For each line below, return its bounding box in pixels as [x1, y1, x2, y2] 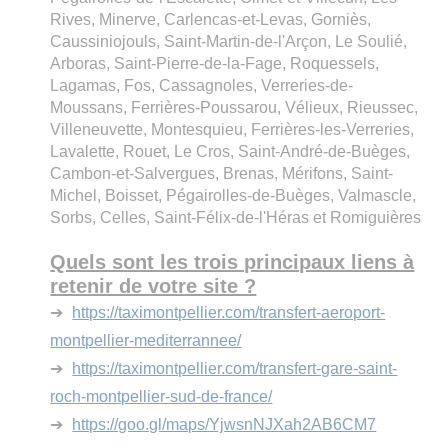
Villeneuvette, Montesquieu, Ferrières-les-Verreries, [50, 120, 415, 138]
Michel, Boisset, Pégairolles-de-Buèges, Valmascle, [50, 186, 417, 204]
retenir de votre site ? [50, 274, 257, 297]
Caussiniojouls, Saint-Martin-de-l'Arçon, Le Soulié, [50, 32, 408, 50]
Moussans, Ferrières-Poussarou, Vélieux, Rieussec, [50, 98, 419, 116]
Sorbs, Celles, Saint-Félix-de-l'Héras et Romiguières [50, 208, 422, 226]
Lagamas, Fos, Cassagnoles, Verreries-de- [50, 76, 354, 94]
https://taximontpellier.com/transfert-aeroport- [72, 303, 386, 321]
